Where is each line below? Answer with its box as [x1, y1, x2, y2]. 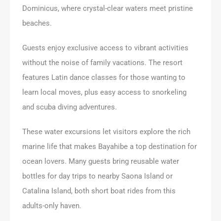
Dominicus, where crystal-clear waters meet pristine [22, 3, 193, 13]
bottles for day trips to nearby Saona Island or [22, 171, 173, 181]
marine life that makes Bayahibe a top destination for [22, 142, 197, 151]
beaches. [22, 18, 52, 28]
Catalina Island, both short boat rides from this [22, 186, 176, 195]
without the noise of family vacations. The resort [22, 58, 183, 67]
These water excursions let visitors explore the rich [22, 127, 190, 136]
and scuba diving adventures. [22, 102, 117, 111]
